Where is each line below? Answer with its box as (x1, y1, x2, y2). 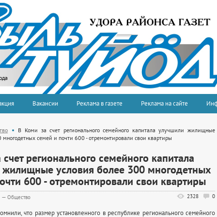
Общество (7, 194, 31, 201)
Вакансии (32, 99, 58, 108)
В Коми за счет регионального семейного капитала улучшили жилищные (18, 126, 216, 134)
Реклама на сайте (141, 99, 188, 108)
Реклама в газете (77, 99, 123, 108)
